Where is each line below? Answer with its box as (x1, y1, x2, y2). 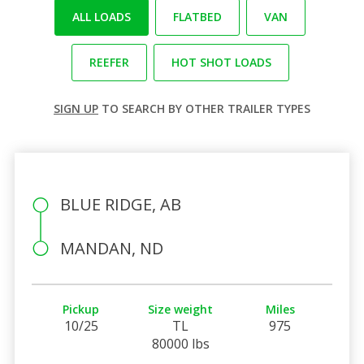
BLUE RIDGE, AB (59, 193, 181, 215)
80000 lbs (151, 334, 210, 353)
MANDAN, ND (59, 236, 163, 259)
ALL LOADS (72, 8, 131, 24)
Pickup (63, 301, 100, 317)
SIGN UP (54, 100, 98, 116)
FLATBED (173, 8, 222, 24)
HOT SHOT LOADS (171, 54, 271, 70)
